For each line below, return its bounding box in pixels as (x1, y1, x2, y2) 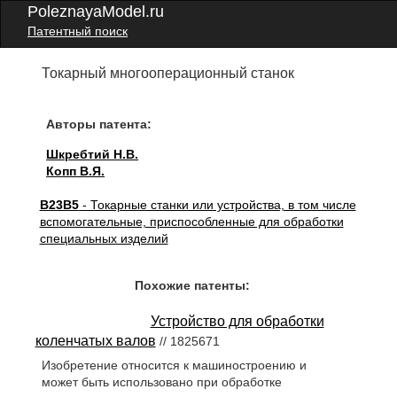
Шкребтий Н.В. (46, 147, 139, 161)
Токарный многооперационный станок (42, 66, 295, 81)
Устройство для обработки (150, 314, 324, 329)
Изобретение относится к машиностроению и (41, 358, 307, 373)
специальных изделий (39, 231, 168, 245)
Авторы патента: (46, 117, 152, 131)
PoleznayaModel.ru (27, 3, 164, 20)
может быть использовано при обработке (41, 375, 282, 390)
